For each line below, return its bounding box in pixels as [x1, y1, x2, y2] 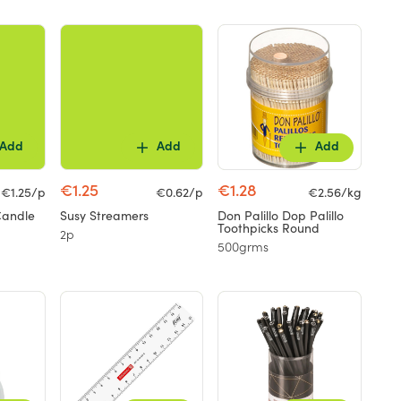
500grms [218, 242, 269, 255]
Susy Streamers [59, 209, 149, 224]
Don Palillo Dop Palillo [218, 209, 345, 224]
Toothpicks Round [218, 221, 320, 236]
